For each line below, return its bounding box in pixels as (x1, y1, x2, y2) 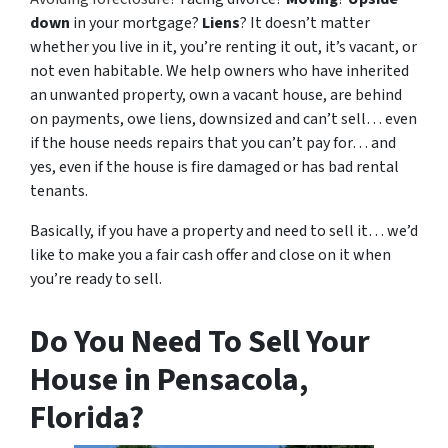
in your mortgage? (70, 12, 202, 35)
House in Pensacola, (30, 357, 308, 404)
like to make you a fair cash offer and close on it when (30, 244, 391, 267)
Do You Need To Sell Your (30, 319, 370, 366)
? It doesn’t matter (240, 12, 370, 35)
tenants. (30, 180, 88, 203)
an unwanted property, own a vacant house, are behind (30, 84, 402, 107)
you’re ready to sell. (30, 268, 162, 291)
